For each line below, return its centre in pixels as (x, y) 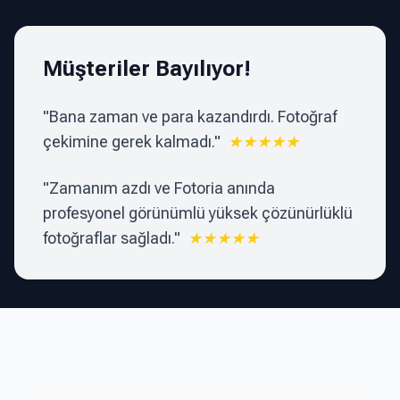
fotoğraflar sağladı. (108, 237)
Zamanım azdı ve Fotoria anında (162, 187)
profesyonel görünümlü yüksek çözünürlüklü (198, 212)
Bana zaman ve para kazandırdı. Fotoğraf (193, 116)
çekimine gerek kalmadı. (129, 141)
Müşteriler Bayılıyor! (147, 68)
